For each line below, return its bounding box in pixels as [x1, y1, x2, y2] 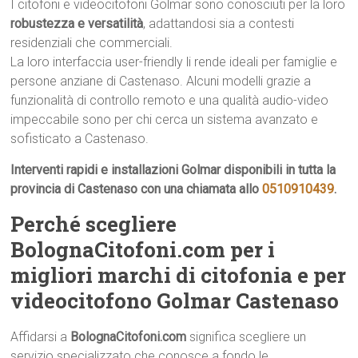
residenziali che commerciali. [10, 35, 173, 50]
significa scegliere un [186, 329, 307, 344]
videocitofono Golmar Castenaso [10, 287, 340, 314]
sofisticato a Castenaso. [10, 131, 149, 146]
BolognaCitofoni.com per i [10, 236, 276, 263]
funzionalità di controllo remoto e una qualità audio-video [10, 93, 329, 108]
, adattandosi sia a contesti [143, 16, 295, 31]
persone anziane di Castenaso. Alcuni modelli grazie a [10, 74, 312, 89]
